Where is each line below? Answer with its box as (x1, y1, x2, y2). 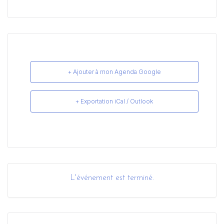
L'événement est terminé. (70, 173, 154, 182)
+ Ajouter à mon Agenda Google (67, 67, 161, 75)
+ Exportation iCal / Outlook (75, 97, 153, 105)
